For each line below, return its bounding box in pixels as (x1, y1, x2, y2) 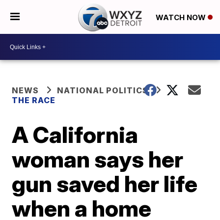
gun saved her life (12, 170, 198, 197)
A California (12, 121, 138, 148)
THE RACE (12, 95, 56, 105)
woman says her (12, 145, 184, 173)
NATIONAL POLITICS (57, 85, 149, 95)
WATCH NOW (155, 12, 208, 22)
